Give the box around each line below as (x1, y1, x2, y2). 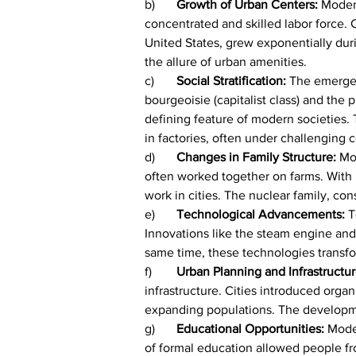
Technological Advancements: (176, 207, 348, 221)
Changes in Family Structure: (176, 149, 339, 164)
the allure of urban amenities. (145, 54, 307, 68)
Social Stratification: (176, 73, 286, 87)
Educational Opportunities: (176, 321, 327, 335)
